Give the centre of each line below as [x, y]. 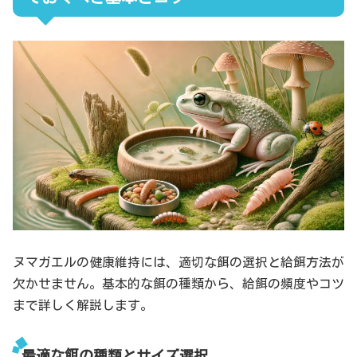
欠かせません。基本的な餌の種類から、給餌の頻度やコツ [178, 284]
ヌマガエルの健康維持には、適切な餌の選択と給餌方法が [178, 263]
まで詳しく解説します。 [83, 306]
